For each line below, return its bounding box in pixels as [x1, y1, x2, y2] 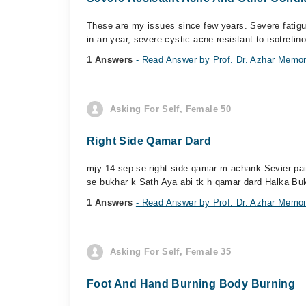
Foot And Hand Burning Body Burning [87, 278, 296, 290]
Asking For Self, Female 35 [110, 247, 232, 257]
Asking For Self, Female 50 [110, 104, 232, 114]
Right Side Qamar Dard [87, 135, 212, 147]
